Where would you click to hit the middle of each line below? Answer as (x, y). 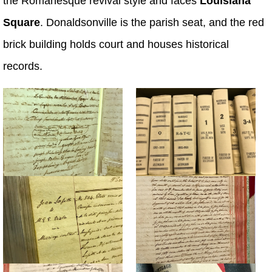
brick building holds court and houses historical (116, 45)
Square (22, 23)
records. (23, 66)
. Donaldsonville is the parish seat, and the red (152, 23)
